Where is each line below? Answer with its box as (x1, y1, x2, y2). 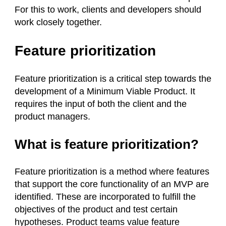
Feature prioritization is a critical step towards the (15, 74, 211, 84)
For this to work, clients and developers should (15, 5, 201, 15)
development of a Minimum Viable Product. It (15, 86, 195, 96)
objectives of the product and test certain (15, 204, 178, 214)
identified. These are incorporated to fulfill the (15, 192, 196, 202)
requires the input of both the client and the (15, 99, 187, 109)
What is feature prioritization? (15, 137, 199, 152)
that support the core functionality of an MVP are (15, 179, 209, 189)
